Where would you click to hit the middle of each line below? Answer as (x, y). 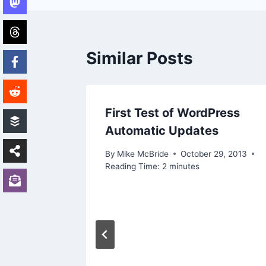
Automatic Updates (162, 131)
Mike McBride (143, 153)
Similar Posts (140, 58)
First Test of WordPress (172, 113)
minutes (184, 166)
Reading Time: (132, 166)
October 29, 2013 (214, 153)
